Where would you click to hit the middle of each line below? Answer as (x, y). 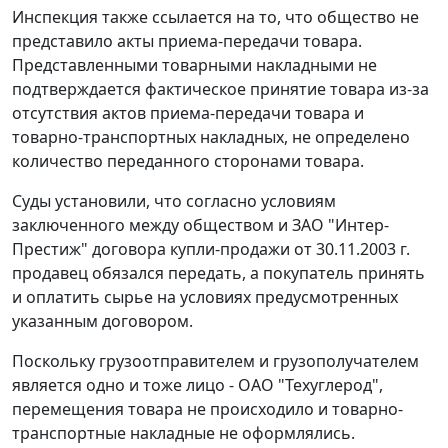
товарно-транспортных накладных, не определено (211, 137)
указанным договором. (102, 321)
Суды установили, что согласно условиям (174, 201)
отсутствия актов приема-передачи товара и (188, 113)
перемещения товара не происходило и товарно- (207, 409)
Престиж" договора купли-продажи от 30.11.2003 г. (211, 249)
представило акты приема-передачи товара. (187, 41)
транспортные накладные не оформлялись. (183, 433)
